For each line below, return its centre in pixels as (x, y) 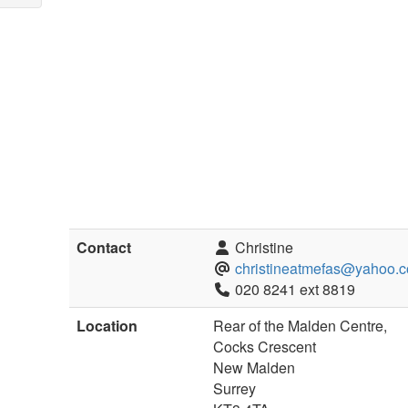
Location (107, 326)
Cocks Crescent (265, 347)
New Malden (255, 367)
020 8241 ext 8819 (294, 289)
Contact (104, 247)
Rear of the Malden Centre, (301, 326)
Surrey (235, 388)
